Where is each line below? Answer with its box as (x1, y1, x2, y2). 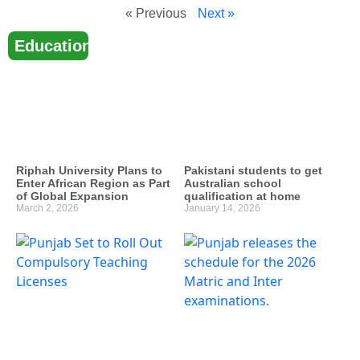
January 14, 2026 (184, 202, 260, 215)
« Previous (125, 6, 186, 20)
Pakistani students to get (184, 164, 322, 178)
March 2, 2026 (16, 202, 79, 215)
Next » (198, 6, 235, 20)
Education (14, 36, 92, 55)
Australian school (184, 177, 281, 190)
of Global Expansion (16, 190, 129, 203)
